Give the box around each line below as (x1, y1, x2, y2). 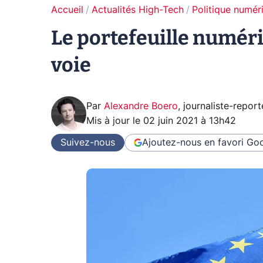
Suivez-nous (60, 137, 115, 147)
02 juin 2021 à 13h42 (143, 116, 236, 126)
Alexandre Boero (104, 102, 178, 111)
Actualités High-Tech (92, 5, 184, 15)
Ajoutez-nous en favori (142, 137, 244, 147)
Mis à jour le (86, 116, 143, 126)
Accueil (51, 5, 83, 15)
